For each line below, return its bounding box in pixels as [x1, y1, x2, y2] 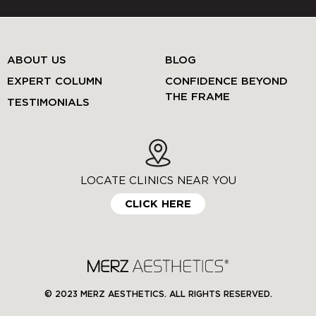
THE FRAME [165, 92, 230, 103]
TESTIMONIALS [7, 97, 90, 109]
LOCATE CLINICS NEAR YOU [80, 176, 236, 187]
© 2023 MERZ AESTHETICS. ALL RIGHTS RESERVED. [44, 290, 272, 299]
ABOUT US [7, 55, 66, 66]
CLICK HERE [125, 199, 191, 210]
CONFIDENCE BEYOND [165, 76, 288, 87]
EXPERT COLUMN [7, 76, 102, 87]
